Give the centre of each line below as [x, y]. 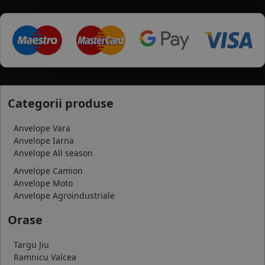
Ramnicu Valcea [45, 257]
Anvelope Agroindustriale [64, 195]
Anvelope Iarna [44, 140]
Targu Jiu [31, 245]
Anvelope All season [53, 153]
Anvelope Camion [48, 171]
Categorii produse [61, 103]
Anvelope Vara [42, 128]
